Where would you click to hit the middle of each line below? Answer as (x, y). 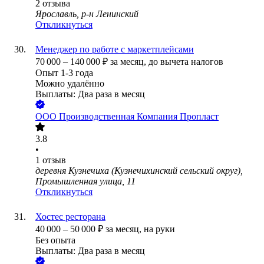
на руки (159, 229)
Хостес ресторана (70, 217)
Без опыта (55, 240)
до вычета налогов (186, 62)
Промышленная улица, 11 (85, 181)
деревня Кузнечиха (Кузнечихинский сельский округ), (139, 171)
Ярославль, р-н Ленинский (87, 14)
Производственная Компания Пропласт (139, 117)
